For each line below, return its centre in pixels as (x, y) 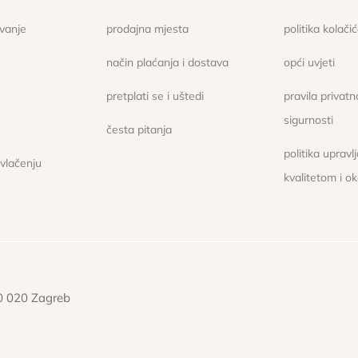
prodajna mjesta (148, 29)
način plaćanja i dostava (168, 63)
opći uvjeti (310, 63)
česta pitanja (139, 129)
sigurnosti (309, 119)
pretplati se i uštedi (155, 95)
